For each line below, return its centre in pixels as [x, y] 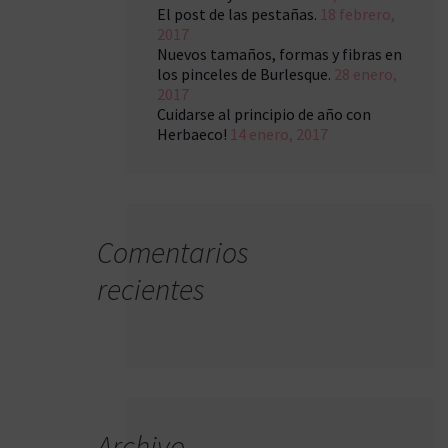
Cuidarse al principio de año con [264, 114]
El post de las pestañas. [237, 14]
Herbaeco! [192, 134]
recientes [151, 289]
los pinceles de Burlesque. [244, 74]
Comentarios [173, 252]
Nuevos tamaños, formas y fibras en [279, 54]
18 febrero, [357, 14]
